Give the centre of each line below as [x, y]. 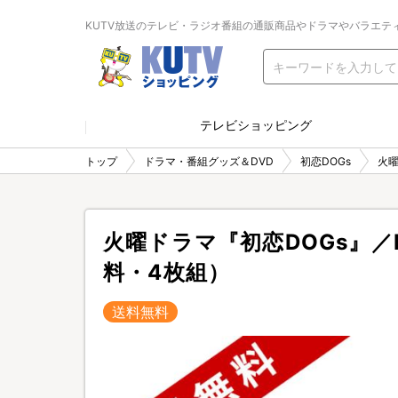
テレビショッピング [256, 125]
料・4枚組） [167, 272]
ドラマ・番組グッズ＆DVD [209, 161]
